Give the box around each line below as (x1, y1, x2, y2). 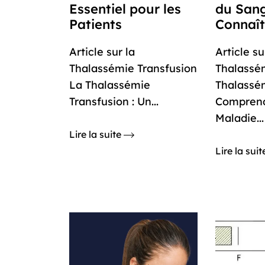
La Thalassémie (69, 78, 150, 92)
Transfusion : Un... (69, 95, 159, 108)
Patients (69, 16, 122, 33)
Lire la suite (69, 128, 124, 140)
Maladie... (215, 111, 264, 125)
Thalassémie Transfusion (69, 62, 197, 75)
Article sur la (69, 45, 135, 59)
